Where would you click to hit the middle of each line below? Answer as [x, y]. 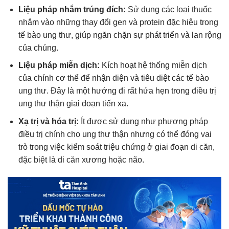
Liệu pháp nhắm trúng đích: [72, 9]
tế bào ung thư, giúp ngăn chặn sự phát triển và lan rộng [120, 35]
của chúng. [38, 48]
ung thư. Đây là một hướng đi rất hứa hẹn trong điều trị [117, 91]
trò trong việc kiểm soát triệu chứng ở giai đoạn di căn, [116, 147]
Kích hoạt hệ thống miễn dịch [153, 65]
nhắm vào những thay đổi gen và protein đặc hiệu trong [118, 22]
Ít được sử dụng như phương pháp [143, 122]
